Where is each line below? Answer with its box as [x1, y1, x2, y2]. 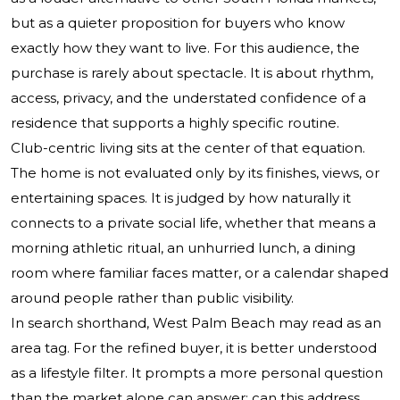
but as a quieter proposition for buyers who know [11, 14, 345, 32]
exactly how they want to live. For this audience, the [11, 39, 360, 57]
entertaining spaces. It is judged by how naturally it [11, 189, 351, 207]
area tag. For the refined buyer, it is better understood [11, 339, 377, 357]
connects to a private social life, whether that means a [11, 214, 376, 232]
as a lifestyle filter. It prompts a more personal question [11, 364, 383, 382]
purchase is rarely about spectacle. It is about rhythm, [11, 64, 373, 82]
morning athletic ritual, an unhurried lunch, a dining [11, 239, 355, 257]
